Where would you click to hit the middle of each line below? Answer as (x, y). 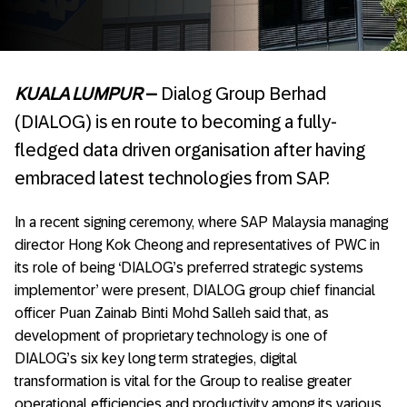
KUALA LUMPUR (78, 94)
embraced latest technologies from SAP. (172, 178)
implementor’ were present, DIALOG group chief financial (195, 290)
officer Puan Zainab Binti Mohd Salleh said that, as (172, 313)
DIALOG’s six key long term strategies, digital (156, 358)
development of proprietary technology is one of (171, 336)
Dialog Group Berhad (242, 94)
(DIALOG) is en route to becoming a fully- (176, 122)
